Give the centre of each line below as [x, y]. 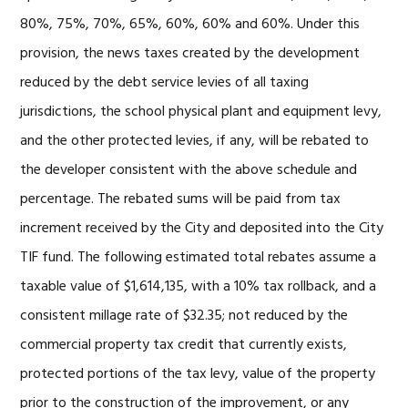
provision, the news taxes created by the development [190, 54]
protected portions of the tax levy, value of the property [198, 374]
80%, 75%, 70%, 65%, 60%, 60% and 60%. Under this [190, 25]
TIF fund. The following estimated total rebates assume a [199, 258]
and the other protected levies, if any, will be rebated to [195, 141]
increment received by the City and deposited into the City [202, 229]
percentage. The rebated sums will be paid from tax [181, 199]
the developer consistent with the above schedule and [189, 170]
